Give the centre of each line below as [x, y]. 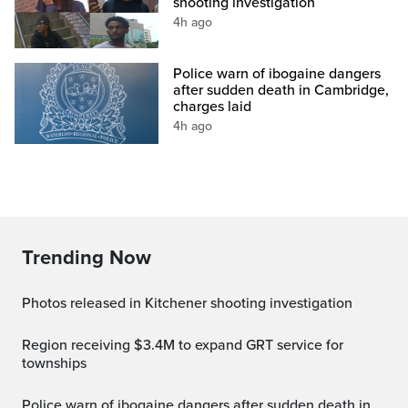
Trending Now [87, 258]
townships [54, 364]
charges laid [213, 107]
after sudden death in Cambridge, [281, 91]
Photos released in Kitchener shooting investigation [192, 304]
